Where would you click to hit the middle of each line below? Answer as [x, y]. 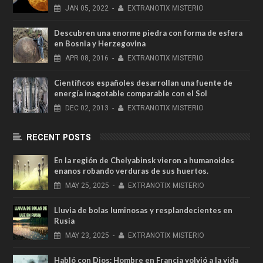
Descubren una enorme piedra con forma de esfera [148, 33]
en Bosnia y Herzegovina [100, 44]
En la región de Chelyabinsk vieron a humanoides [144, 161]
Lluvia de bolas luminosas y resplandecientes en [143, 210]
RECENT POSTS [59, 137]
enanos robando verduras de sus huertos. [131, 171]
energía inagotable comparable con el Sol [131, 94]
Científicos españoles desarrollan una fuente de [143, 83]
